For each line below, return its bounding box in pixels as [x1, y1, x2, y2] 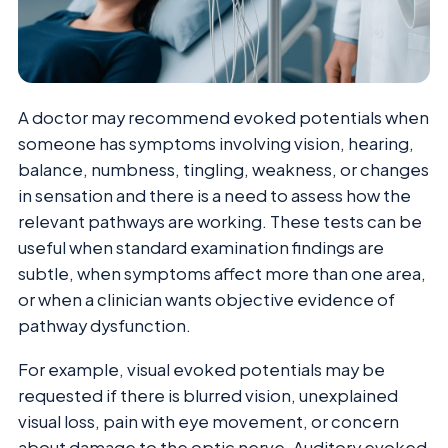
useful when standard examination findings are [18, 236, 384, 258]
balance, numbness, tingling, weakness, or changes [18, 158, 429, 180]
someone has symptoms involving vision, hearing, [18, 132, 414, 154]
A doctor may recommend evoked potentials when [18, 106, 429, 128]
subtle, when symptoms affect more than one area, [18, 262, 426, 284]
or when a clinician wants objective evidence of [18, 288, 395, 310]
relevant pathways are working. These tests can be [18, 210, 422, 232]
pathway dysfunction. [18, 314, 191, 336]
